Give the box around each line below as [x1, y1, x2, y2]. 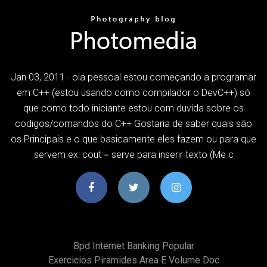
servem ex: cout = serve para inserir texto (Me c [33, 148, 234, 160]
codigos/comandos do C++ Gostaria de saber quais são [15, 117, 252, 129]
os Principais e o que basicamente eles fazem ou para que [11, 133, 256, 145]
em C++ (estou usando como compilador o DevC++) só [17, 86, 250, 98]
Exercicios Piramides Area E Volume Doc [48, 254, 219, 266]
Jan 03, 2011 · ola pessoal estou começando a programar [11, 71, 256, 83]
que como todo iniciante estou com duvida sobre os [23, 102, 244, 114]
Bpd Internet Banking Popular [73, 240, 194, 252]
